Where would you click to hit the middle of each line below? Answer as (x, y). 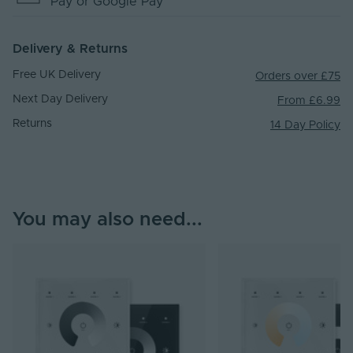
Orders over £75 (298, 77)
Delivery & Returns (70, 49)
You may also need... (108, 220)
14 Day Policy (305, 126)
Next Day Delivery (60, 100)
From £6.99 (309, 101)
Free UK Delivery (57, 75)
